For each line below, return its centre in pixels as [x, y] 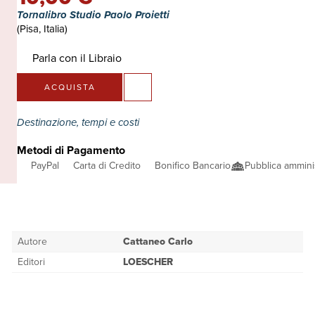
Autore [33, 242]
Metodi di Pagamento [71, 150]
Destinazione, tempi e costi [79, 122]
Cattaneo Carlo [158, 242]
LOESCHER [148, 262]
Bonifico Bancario [193, 166]
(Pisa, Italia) [42, 29]
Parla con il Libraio [77, 58]
